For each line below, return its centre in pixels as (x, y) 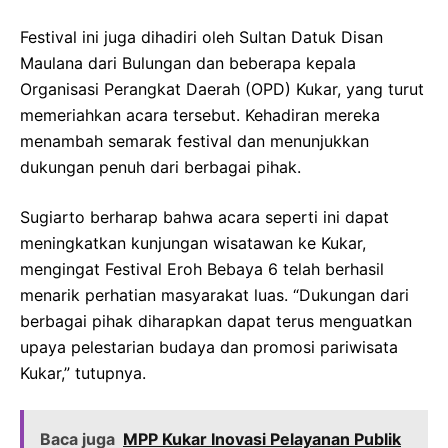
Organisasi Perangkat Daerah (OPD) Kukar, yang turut (222, 89)
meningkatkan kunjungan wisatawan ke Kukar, (193, 243)
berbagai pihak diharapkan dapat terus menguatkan (216, 321)
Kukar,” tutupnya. (83, 373)
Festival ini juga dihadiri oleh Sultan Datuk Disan (201, 37)
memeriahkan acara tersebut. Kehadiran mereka (200, 115)
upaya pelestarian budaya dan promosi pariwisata (209, 347)
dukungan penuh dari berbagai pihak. (160, 167)
